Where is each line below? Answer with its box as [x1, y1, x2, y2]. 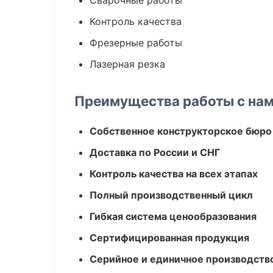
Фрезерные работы [90, 37, 182, 49]
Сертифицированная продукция [90, 232, 249, 244]
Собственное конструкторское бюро [90, 125, 272, 137]
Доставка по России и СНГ [90, 146, 220, 158]
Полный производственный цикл [90, 189, 253, 201]
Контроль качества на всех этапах [90, 168, 258, 180]
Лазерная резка [90, 58, 165, 70]
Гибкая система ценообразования [90, 210, 257, 222]
